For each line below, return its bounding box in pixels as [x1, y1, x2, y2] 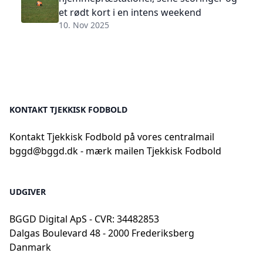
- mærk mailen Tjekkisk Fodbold [78, 144, 221, 157]
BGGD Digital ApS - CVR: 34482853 [9, 213, 159, 225]
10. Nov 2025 [59, 19, 109, 31]
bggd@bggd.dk [9, 144, 78, 157]
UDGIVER [9, 186, 46, 197]
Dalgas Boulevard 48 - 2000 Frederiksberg [9, 227, 194, 240]
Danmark [9, 241, 51, 254]
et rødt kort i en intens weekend [59, 6, 201, 19]
